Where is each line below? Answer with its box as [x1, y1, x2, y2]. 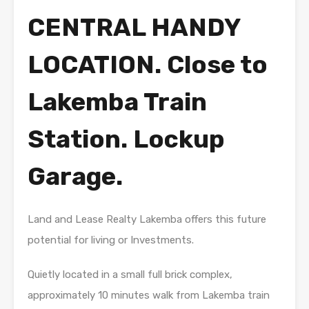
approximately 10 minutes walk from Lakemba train [28, 288, 270, 301]
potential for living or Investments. [28, 233, 194, 246]
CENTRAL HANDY [28, 12, 240, 42]
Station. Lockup [28, 123, 225, 154]
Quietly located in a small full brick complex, [28, 268, 232, 281]
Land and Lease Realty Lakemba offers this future [28, 212, 266, 226]
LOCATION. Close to [28, 49, 268, 79]
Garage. [28, 161, 123, 191]
